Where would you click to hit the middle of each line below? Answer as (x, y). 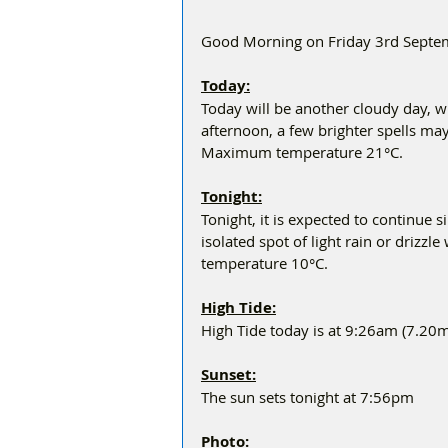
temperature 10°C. (264, 263)
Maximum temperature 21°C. (302, 152)
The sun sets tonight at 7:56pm (307, 397)
